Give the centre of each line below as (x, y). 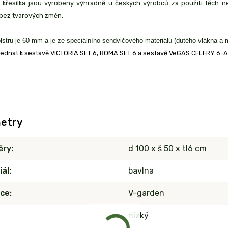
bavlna (141, 171)
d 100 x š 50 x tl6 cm (168, 149)
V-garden (147, 193)
